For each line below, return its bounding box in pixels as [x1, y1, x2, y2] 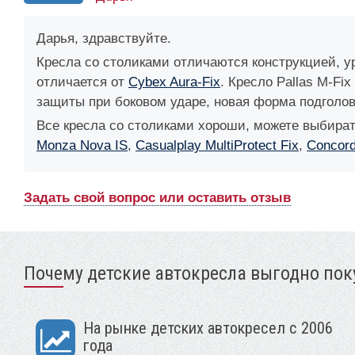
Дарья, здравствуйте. [36, 30, 171, 46]
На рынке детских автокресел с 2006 [83, 318, 333, 338]
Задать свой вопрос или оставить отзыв [24, 189, 291, 205]
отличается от [36, 74, 128, 90]
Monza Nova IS [36, 137, 128, 153]
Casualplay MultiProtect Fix [136, 137, 299, 153]
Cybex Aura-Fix [128, 74, 220, 90]
